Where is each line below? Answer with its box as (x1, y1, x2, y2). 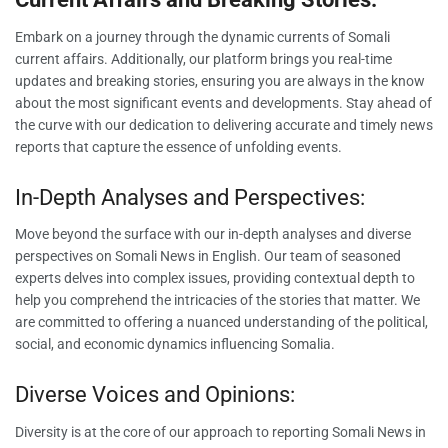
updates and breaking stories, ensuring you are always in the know (15, 73, 425, 89)
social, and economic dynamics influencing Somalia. (15, 336, 335, 353)
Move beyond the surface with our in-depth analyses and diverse (15, 226, 411, 243)
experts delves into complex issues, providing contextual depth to (15, 270, 415, 287)
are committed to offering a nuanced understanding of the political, (15, 314, 428, 331)
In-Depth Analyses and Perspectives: (15, 184, 365, 210)
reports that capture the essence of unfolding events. (15, 139, 342, 155)
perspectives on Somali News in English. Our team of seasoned (15, 248, 401, 265)
